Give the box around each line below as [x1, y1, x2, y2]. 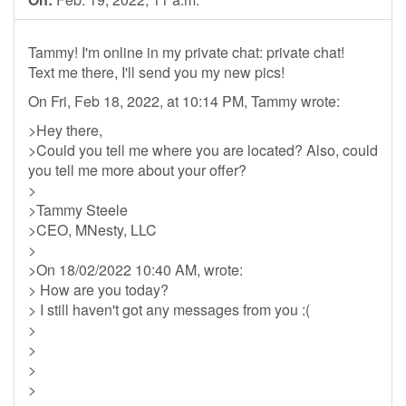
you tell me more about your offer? [28, 159, 246, 180]
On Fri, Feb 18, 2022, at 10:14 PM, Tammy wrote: [28, 91, 340, 111]
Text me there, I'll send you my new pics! [28, 62, 285, 82]
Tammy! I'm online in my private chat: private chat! [28, 42, 344, 63]
